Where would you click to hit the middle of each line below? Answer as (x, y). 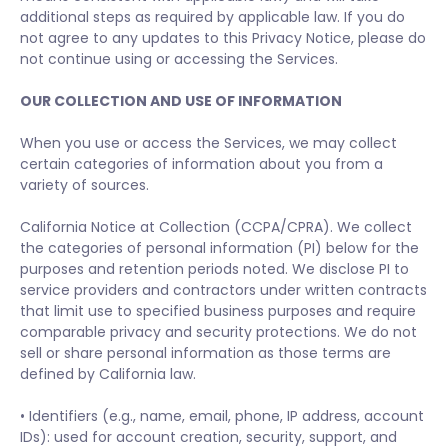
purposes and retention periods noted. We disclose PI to (214, 269)
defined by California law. (108, 374)
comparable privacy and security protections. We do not (218, 332)
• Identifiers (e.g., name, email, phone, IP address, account (222, 416)
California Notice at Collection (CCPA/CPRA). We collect (216, 227)
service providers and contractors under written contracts (223, 290)
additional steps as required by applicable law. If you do (212, 17)
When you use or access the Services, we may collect (208, 143)
